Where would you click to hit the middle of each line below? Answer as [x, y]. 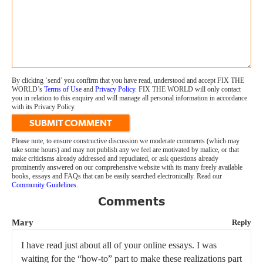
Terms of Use [63, 90]
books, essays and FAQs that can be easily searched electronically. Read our [117, 176]
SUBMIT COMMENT [70, 124]
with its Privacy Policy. [44, 107]
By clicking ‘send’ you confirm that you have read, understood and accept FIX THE [128, 81]
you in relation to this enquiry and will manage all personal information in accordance [129, 98]
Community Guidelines [44, 185]
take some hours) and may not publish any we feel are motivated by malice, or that [125, 150]
